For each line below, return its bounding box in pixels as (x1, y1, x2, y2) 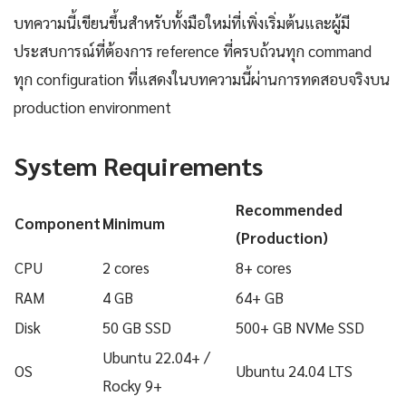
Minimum (102, 213, 165, 234)
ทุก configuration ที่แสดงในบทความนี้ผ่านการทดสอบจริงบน (14, 69, 390, 90)
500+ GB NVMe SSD (236, 317, 364, 338)
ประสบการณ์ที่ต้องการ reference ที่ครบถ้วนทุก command (14, 41, 372, 62)
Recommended (236, 199, 343, 220)
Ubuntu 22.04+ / (102, 347, 210, 368)
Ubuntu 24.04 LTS (236, 361, 353, 382)
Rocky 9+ (102, 375, 162, 396)
